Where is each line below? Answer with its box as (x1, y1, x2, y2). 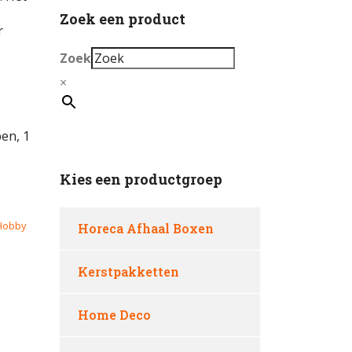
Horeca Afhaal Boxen (78, 220, 214, 236)
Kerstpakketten (78, 263, 179, 280)
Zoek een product (60, 9, 185, 28)
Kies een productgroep (60, 170, 222, 189)
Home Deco (78, 306, 151, 323)
